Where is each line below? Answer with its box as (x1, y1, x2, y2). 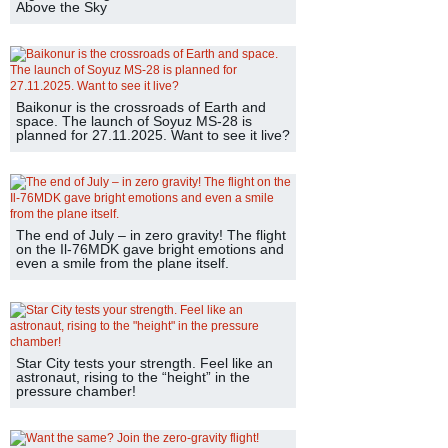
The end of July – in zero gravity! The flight (16, 227, 286, 243)
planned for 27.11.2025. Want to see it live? (16, 127, 290, 143)
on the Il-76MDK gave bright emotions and (16, 241, 284, 257)
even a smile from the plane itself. (16, 255, 229, 271)
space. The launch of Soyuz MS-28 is (16, 113, 252, 129)
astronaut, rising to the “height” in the (16, 369, 250, 385)
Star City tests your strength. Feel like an (16, 355, 273, 371)
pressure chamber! (16, 383, 136, 399)
